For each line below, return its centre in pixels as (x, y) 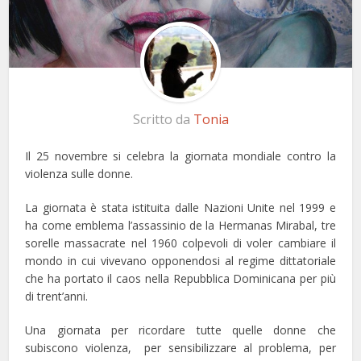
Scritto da (163, 119)
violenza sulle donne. (79, 173)
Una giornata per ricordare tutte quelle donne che (180, 330)
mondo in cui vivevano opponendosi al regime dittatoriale (180, 260)
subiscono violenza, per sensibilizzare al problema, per (180, 347)
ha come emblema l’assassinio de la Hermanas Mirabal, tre (180, 225)
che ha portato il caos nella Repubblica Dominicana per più (180, 278)
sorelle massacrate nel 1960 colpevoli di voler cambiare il (180, 243)
